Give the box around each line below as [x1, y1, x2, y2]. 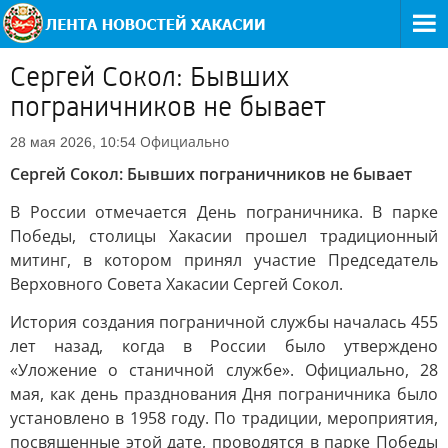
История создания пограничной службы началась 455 [10, 311, 438, 333]
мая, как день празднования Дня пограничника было [10, 383, 438, 405]
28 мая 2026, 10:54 [10, 134, 136, 150]
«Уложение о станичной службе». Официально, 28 [10, 359, 438, 381]
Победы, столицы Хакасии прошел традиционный [10, 225, 438, 247]
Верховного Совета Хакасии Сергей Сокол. [10, 273, 343, 295]
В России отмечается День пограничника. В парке [10, 201, 438, 223]
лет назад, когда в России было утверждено [10, 335, 438, 357]
